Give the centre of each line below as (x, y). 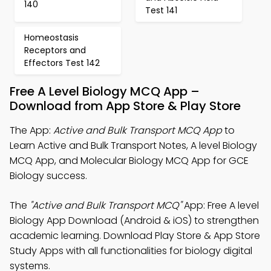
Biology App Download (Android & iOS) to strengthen (134, 220)
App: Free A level (220, 205)
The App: (31, 130)
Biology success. (48, 176)
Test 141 (161, 10)
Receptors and (55, 50)
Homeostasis (51, 38)
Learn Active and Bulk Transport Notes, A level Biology (133, 145)
